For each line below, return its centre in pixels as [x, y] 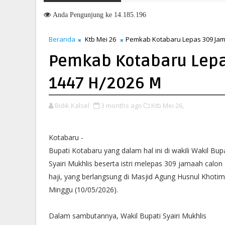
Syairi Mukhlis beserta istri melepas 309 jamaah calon [136, 163]
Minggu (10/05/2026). [83, 190]
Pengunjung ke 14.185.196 [107, 15]
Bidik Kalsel [72, 105]
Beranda [62, 39]
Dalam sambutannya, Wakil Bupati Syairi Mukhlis [128, 216]
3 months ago [122, 105]
